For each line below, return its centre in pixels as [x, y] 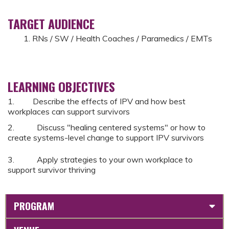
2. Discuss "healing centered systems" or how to [107, 128]
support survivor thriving [52, 169]
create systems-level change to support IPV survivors [106, 138]
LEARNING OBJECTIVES [61, 87]
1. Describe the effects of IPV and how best [97, 101]
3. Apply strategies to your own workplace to [100, 159]
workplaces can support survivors [69, 112]
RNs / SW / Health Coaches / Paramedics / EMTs [123, 38]
